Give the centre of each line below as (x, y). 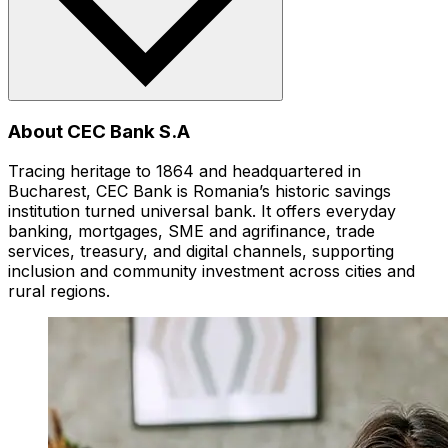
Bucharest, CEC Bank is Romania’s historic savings (199, 191)
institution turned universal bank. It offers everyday (202, 211)
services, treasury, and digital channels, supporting (201, 251)
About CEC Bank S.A (99, 131)
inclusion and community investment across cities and (211, 271)
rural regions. (59, 291)
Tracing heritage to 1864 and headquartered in (184, 171)
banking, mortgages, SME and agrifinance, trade (191, 231)
